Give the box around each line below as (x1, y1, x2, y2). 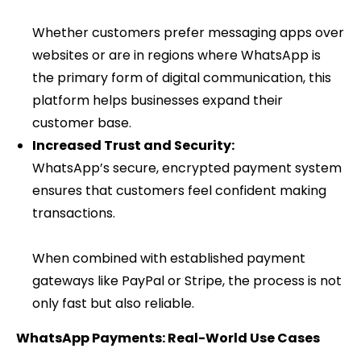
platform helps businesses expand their (32, 91, 283, 110)
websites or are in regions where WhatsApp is (32, 46, 321, 65)
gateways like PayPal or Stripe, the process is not (32, 272, 342, 291)
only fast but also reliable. (32, 294, 194, 313)
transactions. (32, 204, 115, 223)
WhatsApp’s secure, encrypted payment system (32, 159, 342, 178)
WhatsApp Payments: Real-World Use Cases (16, 329, 320, 348)
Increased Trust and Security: (32, 136, 234, 156)
